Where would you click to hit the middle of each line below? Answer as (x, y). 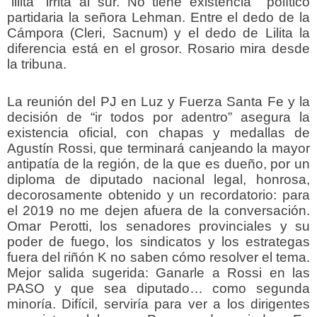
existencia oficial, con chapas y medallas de (158, 132)
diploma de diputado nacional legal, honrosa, (158, 179)
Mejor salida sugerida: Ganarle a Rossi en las (158, 272)
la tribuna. (37, 64)
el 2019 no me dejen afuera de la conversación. (158, 210)
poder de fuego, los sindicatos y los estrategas (158, 241)
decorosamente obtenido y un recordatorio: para (158, 195)
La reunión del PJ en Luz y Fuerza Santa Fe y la (158, 101)
